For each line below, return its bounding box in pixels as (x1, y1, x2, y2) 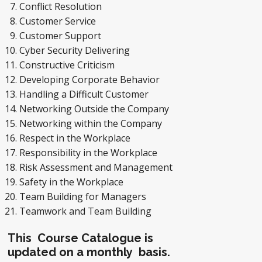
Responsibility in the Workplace (19, 146, 160, 159)
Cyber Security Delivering (19, 44, 132, 57)
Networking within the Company (19, 117, 164, 130)
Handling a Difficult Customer (19, 88, 151, 101)
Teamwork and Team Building (19, 205, 156, 218)
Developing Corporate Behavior (19, 73, 160, 86)
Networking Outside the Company (19, 102, 171, 115)
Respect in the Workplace (19, 132, 130, 144)
